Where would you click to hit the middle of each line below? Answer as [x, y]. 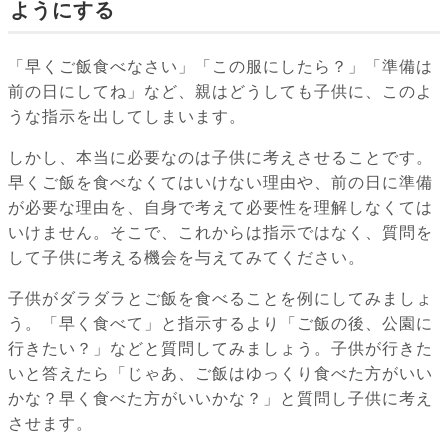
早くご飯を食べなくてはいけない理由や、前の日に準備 [220, 183]
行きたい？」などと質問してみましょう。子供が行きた [220, 349]
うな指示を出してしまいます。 [127, 117]
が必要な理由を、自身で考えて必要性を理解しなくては [220, 208]
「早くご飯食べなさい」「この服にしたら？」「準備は [220, 67]
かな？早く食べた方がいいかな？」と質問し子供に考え [220, 399]
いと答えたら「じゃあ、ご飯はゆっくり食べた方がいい [220, 374]
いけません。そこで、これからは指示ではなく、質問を [220, 233]
